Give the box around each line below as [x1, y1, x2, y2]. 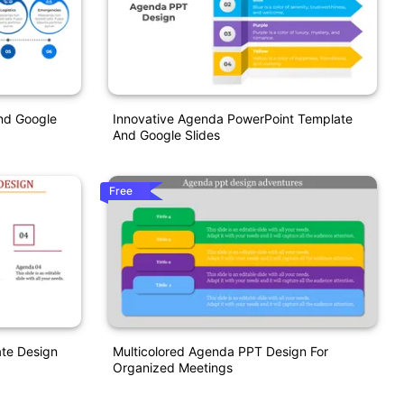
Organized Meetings [112, 359, 233, 375]
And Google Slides [112, 127, 220, 143]
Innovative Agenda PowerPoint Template [112, 111, 353, 127]
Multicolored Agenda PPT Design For [112, 343, 328, 359]
